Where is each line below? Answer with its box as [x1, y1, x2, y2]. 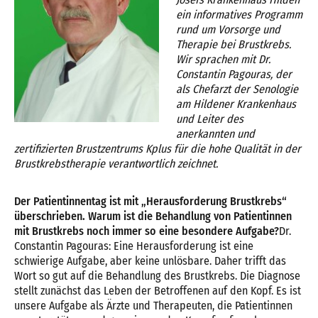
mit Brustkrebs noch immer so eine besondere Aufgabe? [14, 224, 279, 238]
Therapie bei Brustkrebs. [176, 38, 291, 51]
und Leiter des [176, 112, 243, 126]
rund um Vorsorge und [176, 23, 280, 36]
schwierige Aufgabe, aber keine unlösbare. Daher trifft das [14, 254, 286, 268]
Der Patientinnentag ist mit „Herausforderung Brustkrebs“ [14, 194, 287, 208]
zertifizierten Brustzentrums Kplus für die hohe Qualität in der [14, 142, 301, 155]
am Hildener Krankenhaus [176, 97, 296, 111]
